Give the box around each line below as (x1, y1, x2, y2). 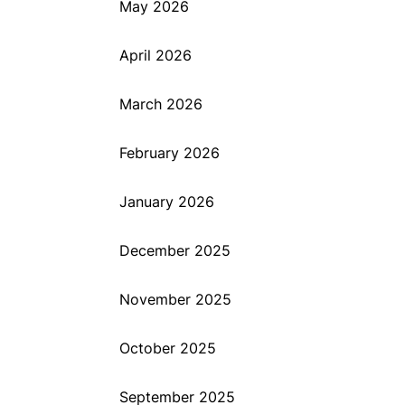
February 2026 (119, 144, 220, 162)
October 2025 (119, 339, 216, 357)
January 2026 (119, 193, 214, 211)
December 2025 (119, 241, 231, 259)
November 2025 (119, 290, 231, 308)
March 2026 (119, 95, 202, 113)
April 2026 (119, 46, 192, 64)
